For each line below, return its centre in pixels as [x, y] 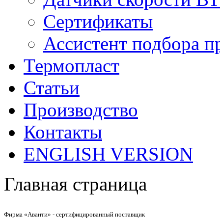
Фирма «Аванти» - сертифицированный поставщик [74, 214]
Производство [81, 110]
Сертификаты [98, 21]
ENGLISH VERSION [108, 154]
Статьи [52, 87]
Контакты [63, 132]
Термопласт [71, 65]
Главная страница [75, 184]
